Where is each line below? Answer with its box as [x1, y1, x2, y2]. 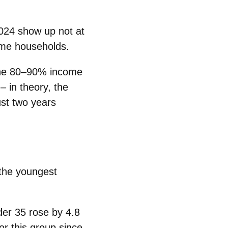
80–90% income [10, 66, 82, 78]
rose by [26, 207, 66, 218]
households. [12, 41, 69, 52]
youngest [16, 166, 57, 178]
